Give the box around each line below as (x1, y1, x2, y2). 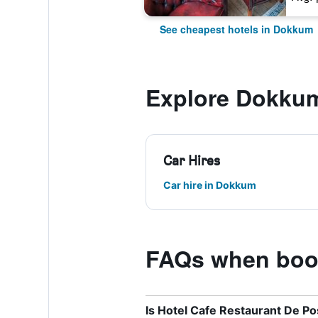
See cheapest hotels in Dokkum (159, 22, 313, 36)
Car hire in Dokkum (163, 179, 256, 191)
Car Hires (163, 152, 220, 169)
